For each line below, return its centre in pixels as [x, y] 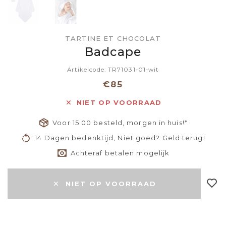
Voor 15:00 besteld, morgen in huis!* [120, 123]
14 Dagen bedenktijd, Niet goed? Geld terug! [120, 138]
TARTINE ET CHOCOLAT [113, 39]
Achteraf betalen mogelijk [120, 153]
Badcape [113, 52]
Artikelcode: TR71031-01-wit [113, 70]
